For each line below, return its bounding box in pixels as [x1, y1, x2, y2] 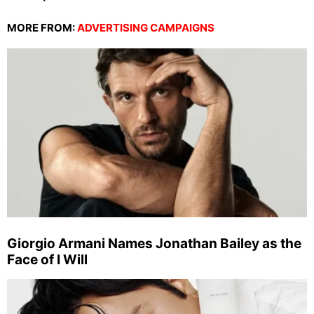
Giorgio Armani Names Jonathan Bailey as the [7, 235, 301, 252]
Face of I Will [7, 252, 88, 268]
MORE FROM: [7, 21, 77, 35]
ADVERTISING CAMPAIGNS [77, 21, 214, 35]
